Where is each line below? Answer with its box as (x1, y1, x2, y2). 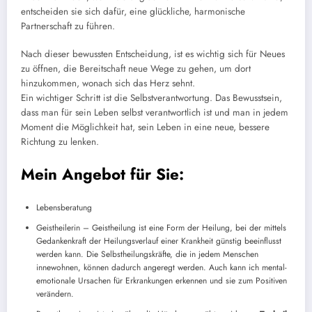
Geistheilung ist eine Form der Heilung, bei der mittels (92, 221, 286, 235)
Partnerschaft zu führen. (21, 19, 115, 33)
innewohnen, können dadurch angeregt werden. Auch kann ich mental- (36, 261, 287, 274)
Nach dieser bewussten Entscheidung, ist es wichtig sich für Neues (21, 47, 285, 61)
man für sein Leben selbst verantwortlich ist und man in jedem (38, 106, 288, 120)
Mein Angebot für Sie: (21, 162, 184, 185)
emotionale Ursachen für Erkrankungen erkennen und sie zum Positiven (36, 274, 287, 288)
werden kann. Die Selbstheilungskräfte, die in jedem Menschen (36, 248, 258, 261)
